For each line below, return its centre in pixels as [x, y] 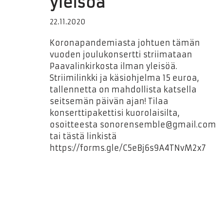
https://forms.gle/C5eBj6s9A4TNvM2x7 [128, 148]
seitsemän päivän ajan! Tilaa [109, 101]
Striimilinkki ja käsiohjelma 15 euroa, [124, 78]
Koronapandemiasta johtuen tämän [125, 43]
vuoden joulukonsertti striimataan [121, 54]
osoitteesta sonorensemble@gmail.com [133, 125]
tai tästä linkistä [83, 136]
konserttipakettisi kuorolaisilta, [115, 113]
